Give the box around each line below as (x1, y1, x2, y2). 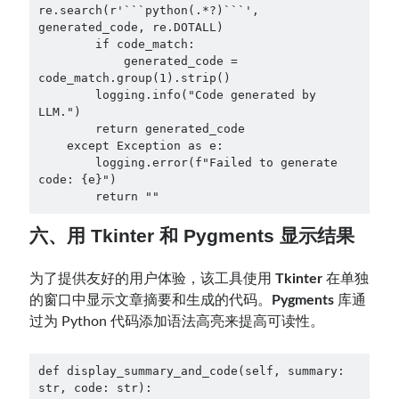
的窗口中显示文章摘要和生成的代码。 (29, 293, 273, 307)
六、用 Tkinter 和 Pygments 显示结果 (29, 225, 355, 246)
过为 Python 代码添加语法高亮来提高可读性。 (29, 314, 325, 329)
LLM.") (37, 105, 81, 119)
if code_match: (37, 37, 95, 52)
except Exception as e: (37, 139, 67, 153)
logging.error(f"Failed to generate (37, 156, 95, 170)
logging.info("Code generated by (37, 88, 95, 102)
